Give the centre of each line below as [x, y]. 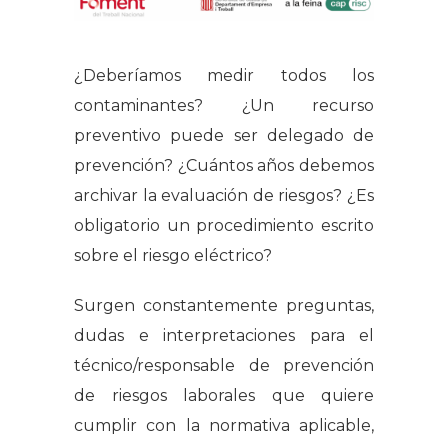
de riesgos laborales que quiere [224, 396]
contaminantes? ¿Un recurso [224, 106]
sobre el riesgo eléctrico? [173, 256]
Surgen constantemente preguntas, [224, 306]
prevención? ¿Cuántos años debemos [224, 166]
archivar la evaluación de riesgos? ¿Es [224, 196]
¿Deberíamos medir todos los [224, 76]
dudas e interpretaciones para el [224, 336]
